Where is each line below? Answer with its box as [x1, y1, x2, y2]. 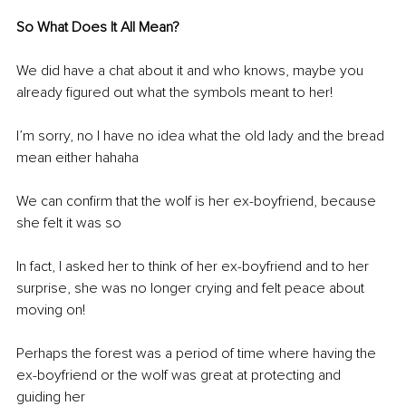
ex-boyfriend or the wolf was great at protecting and [16, 365, 344, 384]
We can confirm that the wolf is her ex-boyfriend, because [16, 191, 380, 210]
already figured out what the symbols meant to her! [16, 82, 336, 101]
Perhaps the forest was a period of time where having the [16, 343, 380, 362]
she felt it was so [16, 213, 125, 232]
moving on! [16, 300, 85, 319]
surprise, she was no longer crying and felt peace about [16, 278, 368, 297]
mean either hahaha [16, 148, 139, 167]
